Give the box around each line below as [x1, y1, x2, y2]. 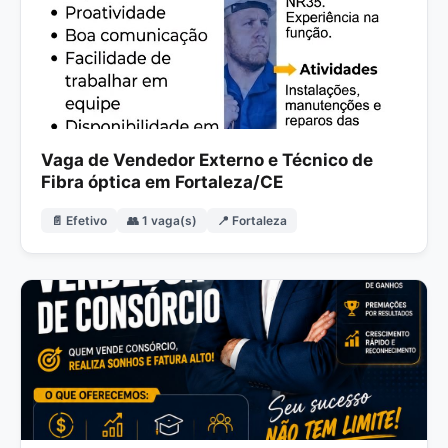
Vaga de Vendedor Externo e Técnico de [41, 150, 373, 170]
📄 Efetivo [51, 213, 107, 228]
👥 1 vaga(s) [127, 213, 197, 228]
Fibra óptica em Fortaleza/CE [41, 172, 283, 192]
